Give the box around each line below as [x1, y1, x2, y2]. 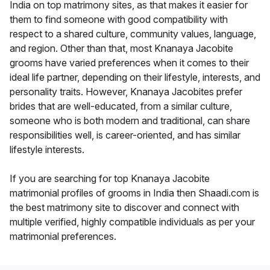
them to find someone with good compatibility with [10, 13, 228, 26]
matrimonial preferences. [10, 230, 116, 243]
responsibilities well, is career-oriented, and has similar [10, 129, 240, 142]
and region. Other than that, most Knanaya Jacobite [10, 42, 233, 55]
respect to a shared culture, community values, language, [10, 28, 256, 40]
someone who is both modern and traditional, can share [10, 115, 250, 127]
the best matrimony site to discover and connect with [10, 201, 239, 214]
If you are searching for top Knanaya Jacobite [10, 172, 210, 185]
